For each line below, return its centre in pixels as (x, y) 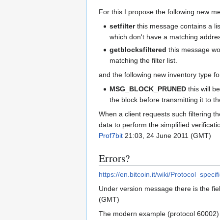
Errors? (114, 158)
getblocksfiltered (138, 50)
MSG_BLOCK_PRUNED (148, 89)
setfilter (123, 26)
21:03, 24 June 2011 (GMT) (167, 136)
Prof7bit (111, 136)
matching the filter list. (144, 61)
